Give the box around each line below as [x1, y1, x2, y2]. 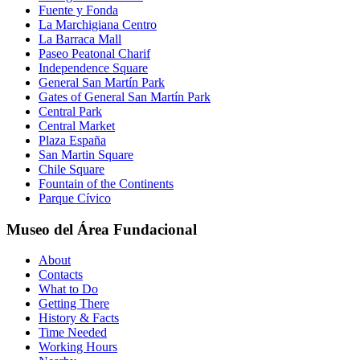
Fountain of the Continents [39, 176, 174, 190]
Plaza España [39, 133, 106, 147]
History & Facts [39, 311, 119, 325]
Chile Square [39, 162, 104, 176]
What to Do [39, 282, 98, 297]
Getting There [39, 297, 109, 311]
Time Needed [39, 325, 107, 340]
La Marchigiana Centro [39, 17, 157, 31]
